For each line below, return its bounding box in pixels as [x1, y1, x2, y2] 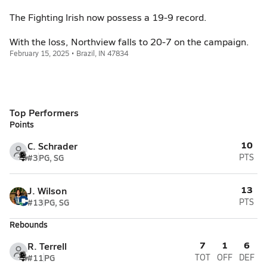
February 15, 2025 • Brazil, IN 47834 [10, 48, 128, 58]
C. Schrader [27, 139, 77, 153]
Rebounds [10, 218, 48, 230]
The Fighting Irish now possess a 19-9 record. [10, 11, 207, 23]
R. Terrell [27, 239, 67, 253]
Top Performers [10, 105, 79, 119]
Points [10, 118, 34, 130]
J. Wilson [27, 184, 67, 197]
